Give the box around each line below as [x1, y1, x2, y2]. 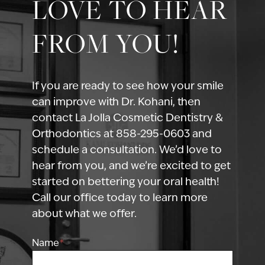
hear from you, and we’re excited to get [31, 158, 231, 172]
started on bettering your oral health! [31, 174, 219, 188]
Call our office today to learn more [31, 190, 208, 204]
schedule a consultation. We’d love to [31, 142, 222, 156]
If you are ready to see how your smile [31, 78, 224, 92]
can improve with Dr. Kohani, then [31, 94, 201, 108]
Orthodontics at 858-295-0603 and [31, 126, 212, 140]
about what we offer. [31, 206, 137, 220]
